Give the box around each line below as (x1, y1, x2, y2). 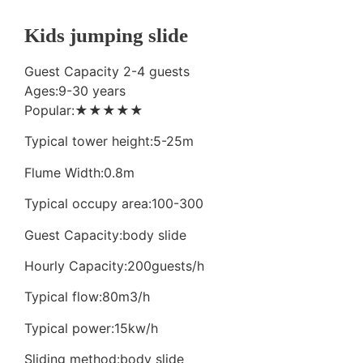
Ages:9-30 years (24, 83, 126, 99)
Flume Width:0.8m (24, 164, 135, 181)
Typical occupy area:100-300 (24, 195, 203, 212)
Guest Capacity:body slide (24, 226, 186, 243)
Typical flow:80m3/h (24, 288, 150, 305)
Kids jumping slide (24, 24, 188, 46)
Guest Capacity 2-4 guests (24, 63, 190, 79)
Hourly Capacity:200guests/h (24, 257, 204, 274)
